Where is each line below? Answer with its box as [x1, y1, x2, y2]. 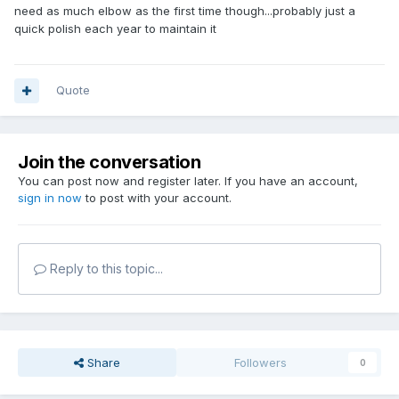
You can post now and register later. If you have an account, [18, 174, 358, 189]
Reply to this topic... [46, 261, 163, 277]
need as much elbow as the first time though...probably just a [14, 4, 355, 19]
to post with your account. [82, 191, 232, 206]
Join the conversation [18, 151, 201, 174]
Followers [234, 355, 288, 370]
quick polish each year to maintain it [14, 21, 220, 37]
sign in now [18, 191, 82, 206]
